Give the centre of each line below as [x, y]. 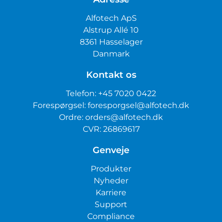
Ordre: [72, 117]
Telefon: [82, 93]
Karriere [111, 193]
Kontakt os [111, 75]
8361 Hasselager [111, 42]
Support [111, 204]
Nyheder [111, 181]
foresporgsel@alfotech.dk [139, 105]
